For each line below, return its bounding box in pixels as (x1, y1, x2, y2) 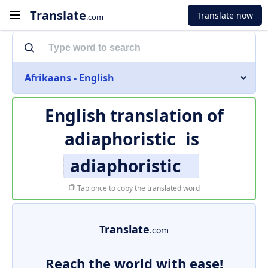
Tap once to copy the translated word (75, 183, 200, 193)
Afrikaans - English (25, 71, 114, 84)
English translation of (44, 104, 224, 127)
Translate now (197, 9, 253, 21)
